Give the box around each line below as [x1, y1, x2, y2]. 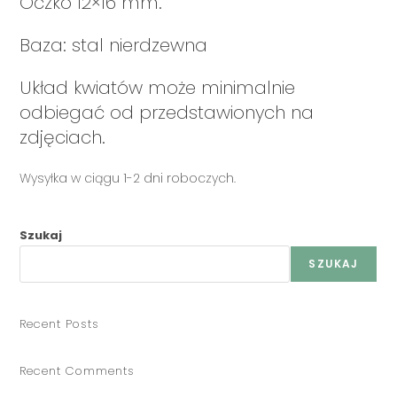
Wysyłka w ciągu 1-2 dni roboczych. [19, 168, 237, 187]
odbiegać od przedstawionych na [19, 99, 315, 125]
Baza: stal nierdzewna [19, 32, 208, 58]
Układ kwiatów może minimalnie [19, 74, 296, 100]
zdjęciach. [19, 124, 106, 150]
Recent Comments [19, 362, 136, 379]
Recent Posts [19, 315, 100, 332]
